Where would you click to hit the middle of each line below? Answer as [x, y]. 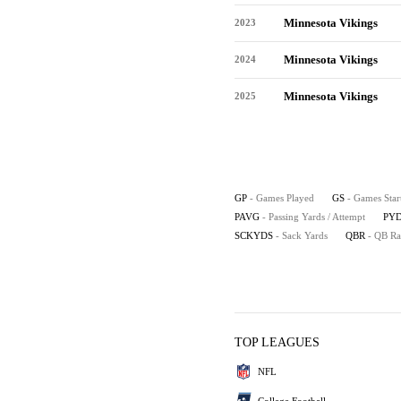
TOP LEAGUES [277, 342]
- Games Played [282, 198]
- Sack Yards [302, 235]
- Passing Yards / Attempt [314, 217]
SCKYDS [254, 235]
